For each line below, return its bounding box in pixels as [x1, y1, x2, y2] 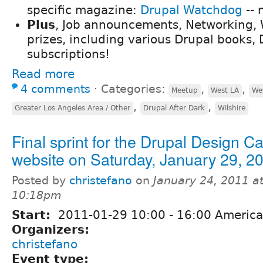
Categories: [101, 82, 168, 95]
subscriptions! [27, 46, 110, 61]
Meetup [171, 86, 198, 95]
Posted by [12, 174, 69, 187]
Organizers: [12, 222, 93, 237]
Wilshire [218, 103, 245, 112]
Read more [12, 66, 75, 81]
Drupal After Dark [143, 103, 205, 112]
